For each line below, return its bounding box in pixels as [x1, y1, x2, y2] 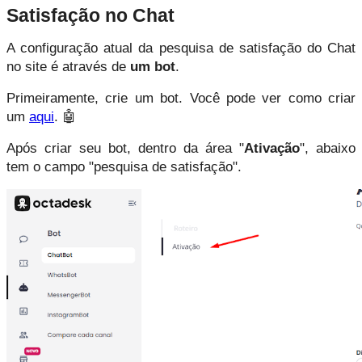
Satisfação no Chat [6, 4, 175, 26]
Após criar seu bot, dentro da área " [6, 139, 244, 156]
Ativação [244, 139, 300, 156]
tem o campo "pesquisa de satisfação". [6, 158, 242, 175]
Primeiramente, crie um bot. [6, 89, 190, 106]
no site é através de [6, 57, 130, 74]
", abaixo [300, 139, 356, 156]
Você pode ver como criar [189, 89, 356, 106]
